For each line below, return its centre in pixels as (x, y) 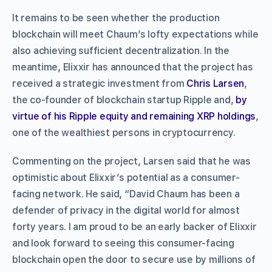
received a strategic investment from (100, 83)
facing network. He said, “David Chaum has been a (126, 194)
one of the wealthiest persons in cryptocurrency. (124, 132)
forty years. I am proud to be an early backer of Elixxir (134, 226)
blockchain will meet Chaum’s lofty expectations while (135, 34)
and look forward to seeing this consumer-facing (123, 243)
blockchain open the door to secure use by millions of (134, 259)
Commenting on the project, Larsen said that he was (132, 161)
